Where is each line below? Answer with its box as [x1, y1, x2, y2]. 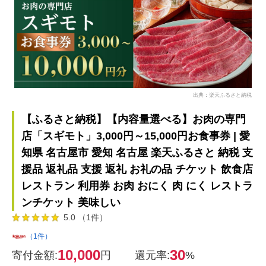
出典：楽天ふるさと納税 [193, 91, 252, 97]
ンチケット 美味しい [21, 197, 121, 208]
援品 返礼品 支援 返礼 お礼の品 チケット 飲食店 [21, 163, 253, 175]
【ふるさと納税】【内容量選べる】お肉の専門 [21, 113, 246, 125]
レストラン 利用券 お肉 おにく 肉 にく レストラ [21, 180, 253, 192]
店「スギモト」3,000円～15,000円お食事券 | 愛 [21, 130, 250, 142]
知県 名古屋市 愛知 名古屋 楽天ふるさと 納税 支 [21, 147, 253, 159]
